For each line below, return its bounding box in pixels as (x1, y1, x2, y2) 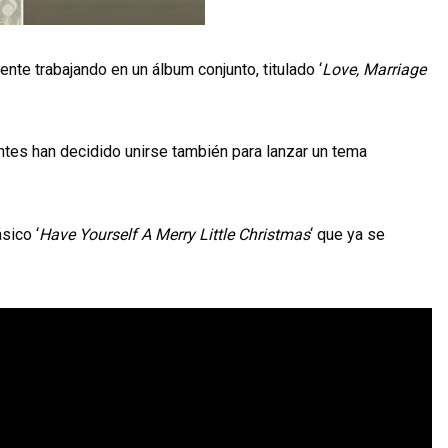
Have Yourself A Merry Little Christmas (39, 224, 311, 244)
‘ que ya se (310, 224, 386, 244)
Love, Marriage (322, 59, 427, 79)
